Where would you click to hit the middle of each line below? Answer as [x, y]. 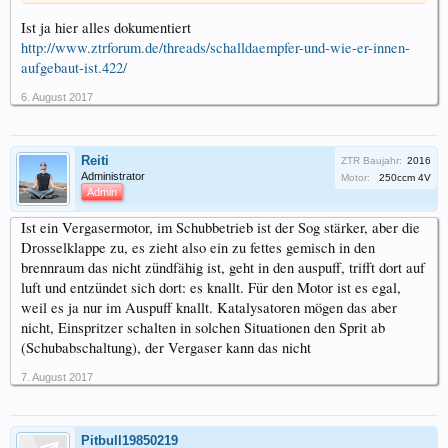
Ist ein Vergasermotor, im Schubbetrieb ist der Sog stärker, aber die [220, 228]
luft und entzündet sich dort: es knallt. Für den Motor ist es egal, [211, 288]
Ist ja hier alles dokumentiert [106, 28]
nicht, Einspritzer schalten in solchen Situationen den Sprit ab [203, 328]
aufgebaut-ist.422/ [74, 68]
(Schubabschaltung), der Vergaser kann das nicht [166, 348]
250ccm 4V [405, 178]
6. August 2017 [57, 97]
